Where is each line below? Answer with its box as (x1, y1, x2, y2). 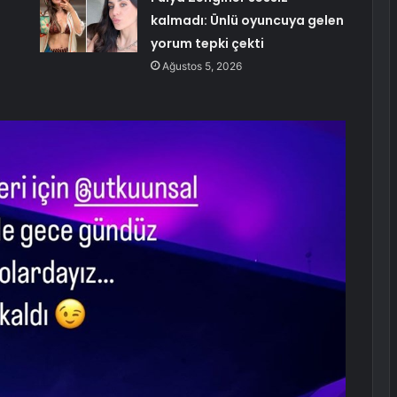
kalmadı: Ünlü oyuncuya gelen (150, 12, 344, 30)
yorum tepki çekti (150, 35, 264, 53)
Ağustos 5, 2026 (161, 59, 242, 74)
